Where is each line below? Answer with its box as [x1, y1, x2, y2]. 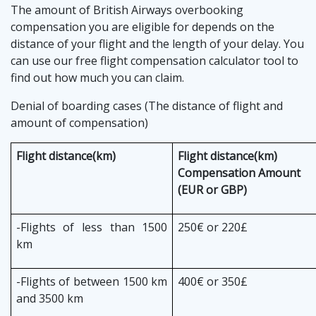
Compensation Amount [177, 165, 300, 181]
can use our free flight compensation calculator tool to [11, 53, 298, 69]
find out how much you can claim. [11, 70, 184, 86]
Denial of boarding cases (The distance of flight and [11, 98, 283, 114]
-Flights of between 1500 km [16, 274, 168, 290]
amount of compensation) [11, 115, 148, 131]
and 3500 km [16, 291, 83, 307]
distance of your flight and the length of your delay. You [11, 36, 304, 52]
